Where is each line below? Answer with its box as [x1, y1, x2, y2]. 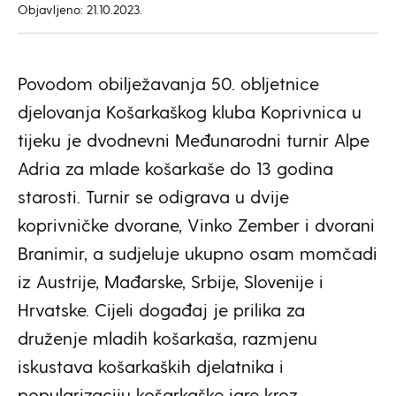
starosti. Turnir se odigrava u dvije [18, 185, 289, 207]
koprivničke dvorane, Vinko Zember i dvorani [18, 213, 375, 235]
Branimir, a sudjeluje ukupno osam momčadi [18, 241, 377, 263]
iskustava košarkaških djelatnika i [18, 354, 284, 377]
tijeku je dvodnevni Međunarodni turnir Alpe [18, 128, 369, 150]
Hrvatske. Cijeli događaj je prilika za [18, 298, 305, 320]
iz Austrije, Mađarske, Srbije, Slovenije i [18, 270, 324, 292]
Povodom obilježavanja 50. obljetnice [18, 72, 319, 94]
